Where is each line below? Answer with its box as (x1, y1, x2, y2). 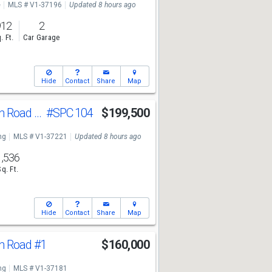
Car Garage (22, 33, 60, 42)
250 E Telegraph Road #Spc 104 (33, 106, 42, 120)
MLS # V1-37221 (13, 132, 67, 141)
